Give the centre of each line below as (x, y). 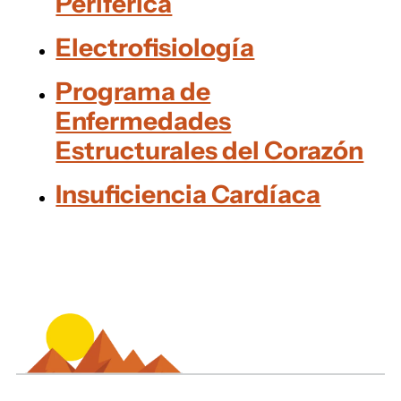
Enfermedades (144, 120)
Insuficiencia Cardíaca (188, 194)
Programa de (133, 91)
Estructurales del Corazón (210, 150)
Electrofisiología (155, 47)
